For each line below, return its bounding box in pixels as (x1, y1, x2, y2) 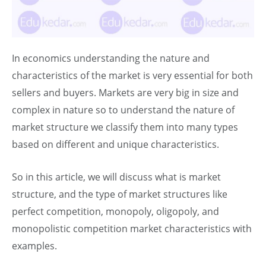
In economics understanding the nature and (12, 51, 210, 65)
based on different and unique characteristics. (12, 137, 219, 151)
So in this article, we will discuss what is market (12, 170, 221, 183)
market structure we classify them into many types (12, 120, 238, 134)
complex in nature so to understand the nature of (12, 103, 235, 116)
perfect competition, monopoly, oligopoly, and (12, 204, 219, 218)
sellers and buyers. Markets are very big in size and (12, 85, 239, 99)
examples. (12, 239, 57, 252)
